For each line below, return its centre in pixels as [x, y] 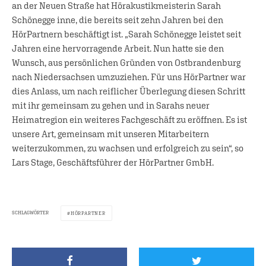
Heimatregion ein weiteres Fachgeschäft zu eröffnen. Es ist [129, 119]
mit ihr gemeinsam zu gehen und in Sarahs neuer [111, 105]
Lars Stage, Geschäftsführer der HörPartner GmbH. [113, 162]
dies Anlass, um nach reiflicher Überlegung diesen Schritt [129, 91]
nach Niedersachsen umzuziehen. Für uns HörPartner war [129, 77]
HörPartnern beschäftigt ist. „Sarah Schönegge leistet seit [126, 34]
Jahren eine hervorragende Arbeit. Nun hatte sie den [118, 48]
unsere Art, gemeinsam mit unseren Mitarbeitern [110, 134]
